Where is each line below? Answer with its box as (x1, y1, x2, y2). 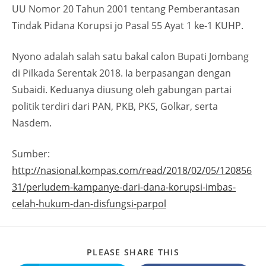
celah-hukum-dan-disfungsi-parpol (12, 197, 166, 210)
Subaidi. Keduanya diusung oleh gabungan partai (12, 83, 232, 96)
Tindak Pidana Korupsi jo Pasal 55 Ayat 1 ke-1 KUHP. (12, 18, 243, 32)
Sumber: (12, 147, 50, 160)
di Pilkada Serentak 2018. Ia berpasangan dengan (12, 66, 231, 80)
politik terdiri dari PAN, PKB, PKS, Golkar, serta (12, 99, 218, 113)
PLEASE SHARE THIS (86, 246, 180, 258)
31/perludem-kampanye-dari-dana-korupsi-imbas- (12, 180, 236, 194)
